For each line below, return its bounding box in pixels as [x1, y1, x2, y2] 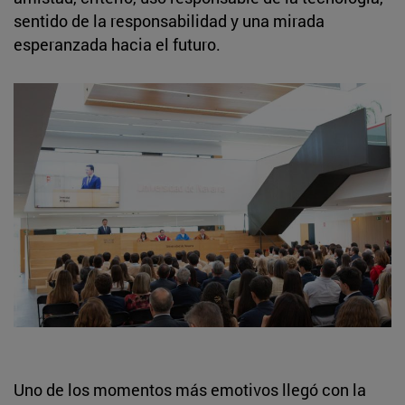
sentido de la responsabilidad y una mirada [14, 9, 325, 32]
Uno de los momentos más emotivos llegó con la [14, 378, 366, 400]
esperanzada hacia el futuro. [14, 33, 224, 55]
